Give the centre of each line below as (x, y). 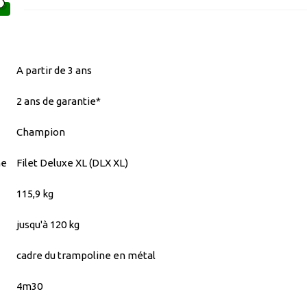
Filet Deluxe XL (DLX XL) (72, 162)
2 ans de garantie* (59, 101)
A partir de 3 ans (54, 70)
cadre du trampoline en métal (86, 255)
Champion (41, 132)
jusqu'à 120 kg (48, 224)
